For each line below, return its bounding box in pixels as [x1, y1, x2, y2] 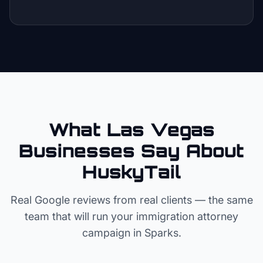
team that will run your [25, 210, 136, 222]
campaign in [82, 227, 144, 239]
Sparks [144, 227, 178, 239]
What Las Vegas [48, 119, 215, 140]
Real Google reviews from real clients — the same [10, 194, 253, 206]
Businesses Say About [19, 140, 244, 161]
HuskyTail [82, 161, 181, 183]
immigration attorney [136, 210, 238, 222]
